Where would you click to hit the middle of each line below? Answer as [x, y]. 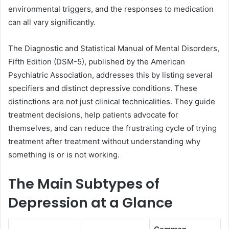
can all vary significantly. [52, 22]
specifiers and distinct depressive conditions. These [103, 88]
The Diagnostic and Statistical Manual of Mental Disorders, [114, 48]
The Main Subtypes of [84, 184]
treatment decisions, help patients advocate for [93, 114]
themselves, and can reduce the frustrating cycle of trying [112, 128]
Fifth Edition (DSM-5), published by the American [97, 61]
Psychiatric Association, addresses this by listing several [110, 75]
